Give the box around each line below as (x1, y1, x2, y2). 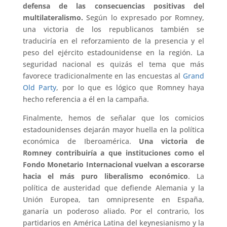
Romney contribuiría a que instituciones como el (22, 148, 205, 158)
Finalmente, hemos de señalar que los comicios (22, 113, 205, 123)
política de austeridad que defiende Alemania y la (22, 183, 205, 193)
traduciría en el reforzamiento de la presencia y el (22, 36, 205, 46)
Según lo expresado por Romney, (83, 13, 205, 22)
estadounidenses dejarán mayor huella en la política (22, 125, 205, 134)
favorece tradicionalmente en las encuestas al (22, 71, 183, 81)
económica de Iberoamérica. (22, 136, 139, 146)
